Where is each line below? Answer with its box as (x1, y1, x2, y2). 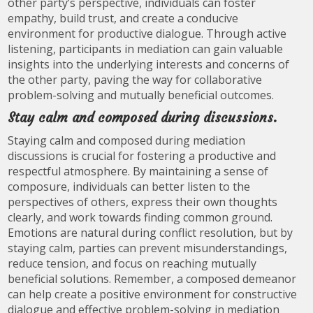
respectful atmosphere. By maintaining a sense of (8, 163, 269, 179)
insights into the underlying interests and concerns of (8, 57, 290, 72)
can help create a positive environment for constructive (8, 286, 298, 302)
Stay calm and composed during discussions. (8, 110, 278, 126)
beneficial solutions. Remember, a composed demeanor (8, 271, 297, 286)
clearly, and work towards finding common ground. (8, 210, 273, 225)
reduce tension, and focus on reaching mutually (8, 256, 257, 271)
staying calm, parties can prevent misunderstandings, (8, 240, 288, 256)
